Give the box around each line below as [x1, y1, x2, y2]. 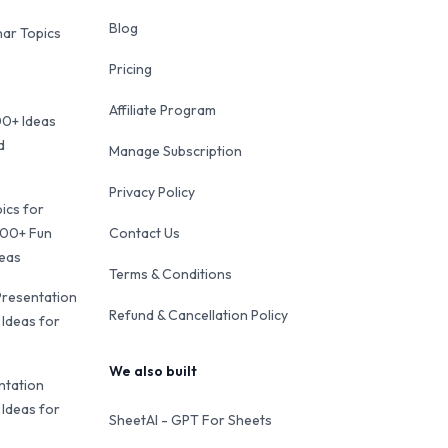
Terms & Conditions [108, 265, 232, 283]
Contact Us [108, 224, 180, 242]
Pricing [108, 60, 152, 78]
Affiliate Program [108, 101, 216, 119]
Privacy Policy [108, 183, 195, 201]
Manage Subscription [108, 142, 242, 160]
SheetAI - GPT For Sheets [108, 411, 272, 429]
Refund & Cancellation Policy [108, 306, 288, 324]
